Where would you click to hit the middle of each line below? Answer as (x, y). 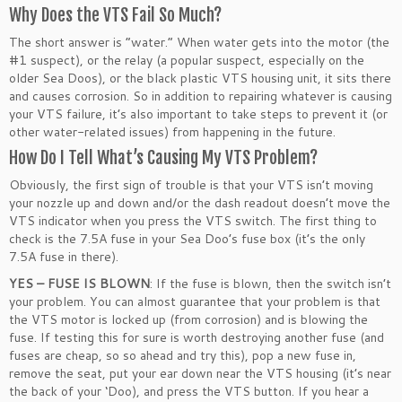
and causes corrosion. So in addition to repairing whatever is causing (201, 96)
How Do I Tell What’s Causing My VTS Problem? (163, 158)
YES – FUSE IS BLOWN (79, 284)
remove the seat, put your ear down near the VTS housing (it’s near (200, 373)
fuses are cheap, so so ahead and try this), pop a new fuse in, (183, 355)
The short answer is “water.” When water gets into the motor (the (199, 42)
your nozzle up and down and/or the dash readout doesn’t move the (200, 203)
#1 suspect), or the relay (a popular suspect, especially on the (187, 60)
